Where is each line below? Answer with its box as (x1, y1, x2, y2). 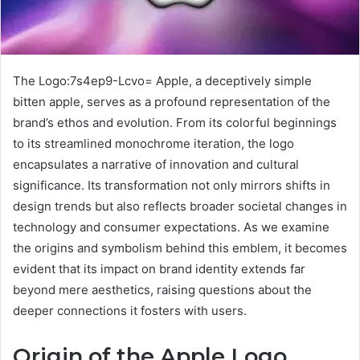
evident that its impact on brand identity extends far (13, 260, 305, 276)
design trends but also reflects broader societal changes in (13, 198, 347, 214)
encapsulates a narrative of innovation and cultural (13, 156, 299, 172)
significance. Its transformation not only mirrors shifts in (13, 177, 330, 193)
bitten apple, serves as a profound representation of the (13, 93, 330, 109)
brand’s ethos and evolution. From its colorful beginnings (13, 114, 337, 130)
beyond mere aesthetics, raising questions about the (13, 281, 312, 297)
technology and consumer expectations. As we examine (13, 219, 329, 235)
